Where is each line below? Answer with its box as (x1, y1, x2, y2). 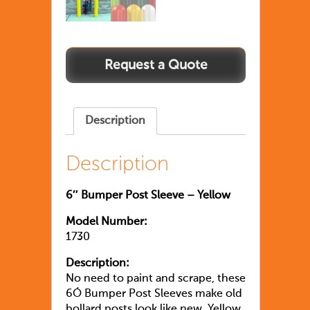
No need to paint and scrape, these (66, 273, 246, 285)
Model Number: (66, 217, 147, 228)
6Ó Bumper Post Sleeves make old (66, 289, 242, 300)
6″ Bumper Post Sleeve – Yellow (66, 190, 230, 202)
